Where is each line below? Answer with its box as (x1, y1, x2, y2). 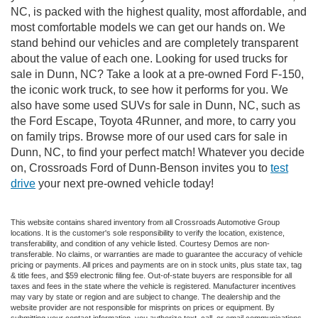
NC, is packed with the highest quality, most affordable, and (11, 5, 307, 18)
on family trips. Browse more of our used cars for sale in (11, 130, 287, 143)
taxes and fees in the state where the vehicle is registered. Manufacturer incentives (11, 281, 296, 290)
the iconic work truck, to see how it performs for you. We (11, 83, 288, 96)
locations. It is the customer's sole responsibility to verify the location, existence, (11, 228, 285, 237)
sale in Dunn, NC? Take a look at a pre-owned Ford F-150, (11, 67, 304, 80)
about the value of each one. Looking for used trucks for (11, 52, 287, 65)
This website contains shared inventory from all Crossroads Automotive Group (11, 217, 280, 226)
